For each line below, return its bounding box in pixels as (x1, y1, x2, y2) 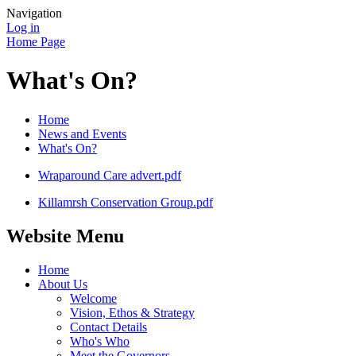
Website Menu (6, 225, 124, 246)
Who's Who (70, 334, 130, 348)
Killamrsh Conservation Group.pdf (38, 195, 213, 209)
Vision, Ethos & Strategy (70, 305, 195, 319)
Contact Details (70, 319, 147, 334)
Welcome (70, 291, 117, 305)
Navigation (6, 6, 62, 20)
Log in (6, 21, 40, 34)
